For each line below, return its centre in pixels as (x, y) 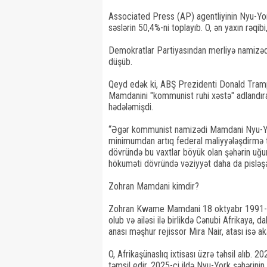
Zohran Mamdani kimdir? (154, 186)
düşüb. (120, 62)
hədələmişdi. (131, 107)
